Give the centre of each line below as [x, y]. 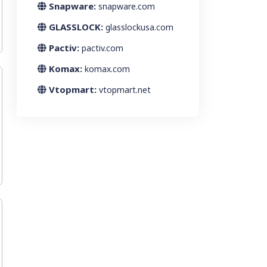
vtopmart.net [125, 90]
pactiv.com [103, 48]
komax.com [107, 69]
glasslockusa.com [139, 27]
